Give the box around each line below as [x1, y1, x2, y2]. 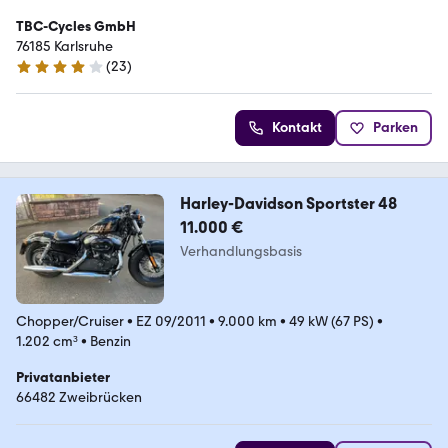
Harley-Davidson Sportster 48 [179, 193, 397, 213]
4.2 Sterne [15, 66, 79, 83]
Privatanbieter [16, 369, 110, 387]
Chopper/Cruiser [16, 313, 124, 331]
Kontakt [272, 118, 322, 136]
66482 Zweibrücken [16, 389, 142, 407]
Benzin [90, 333, 131, 351]
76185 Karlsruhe [16, 37, 113, 55]
